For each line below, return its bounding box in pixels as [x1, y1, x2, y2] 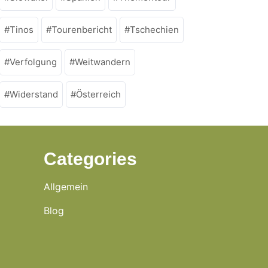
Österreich [76, 89, 121, 100]
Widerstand [10, 89, 58, 100]
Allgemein [44, 181, 88, 193]
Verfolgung [10, 56, 57, 68]
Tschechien [130, 24, 179, 35]
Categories [44, 149, 137, 169]
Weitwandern [75, 56, 130, 68]
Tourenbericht [51, 24, 112, 35]
